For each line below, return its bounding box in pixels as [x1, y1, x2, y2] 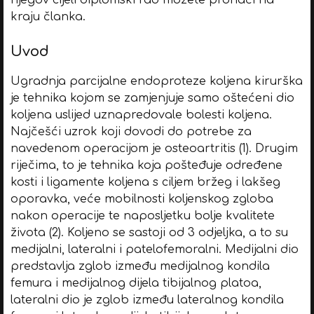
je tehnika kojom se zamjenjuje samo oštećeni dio [10, 91, 294, 104]
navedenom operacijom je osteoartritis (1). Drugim [10, 142, 298, 155]
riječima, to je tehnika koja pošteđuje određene [10, 158, 282, 172]
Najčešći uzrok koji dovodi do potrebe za [10, 125, 252, 138]
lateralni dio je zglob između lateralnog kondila [10, 293, 284, 306]
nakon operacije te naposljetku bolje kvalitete [10, 209, 275, 222]
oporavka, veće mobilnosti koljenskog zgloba [10, 192, 273, 205]
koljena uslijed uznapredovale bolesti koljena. [10, 108, 272, 121]
